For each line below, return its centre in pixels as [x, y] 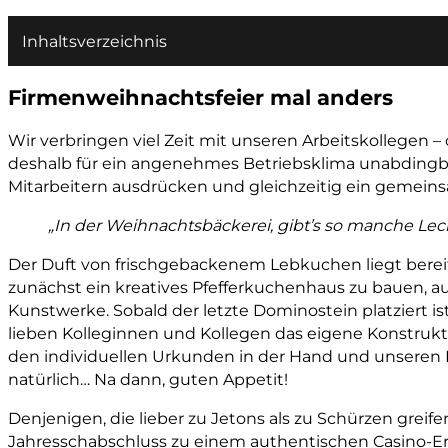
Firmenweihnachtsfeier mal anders [200, 96]
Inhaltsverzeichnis [94, 41]
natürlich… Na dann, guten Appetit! [148, 379]
